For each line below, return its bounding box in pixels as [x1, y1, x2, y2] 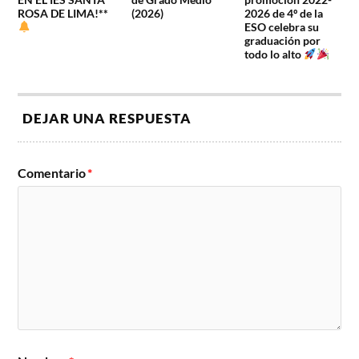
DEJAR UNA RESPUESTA [22, 110, 192, 127]
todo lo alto [244, 47, 304, 62]
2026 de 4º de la [244, 6, 323, 21]
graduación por [244, 34, 321, 48]
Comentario [18, 165, 87, 181]
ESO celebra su [244, 20, 319, 34]
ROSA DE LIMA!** [18, 6, 109, 21]
